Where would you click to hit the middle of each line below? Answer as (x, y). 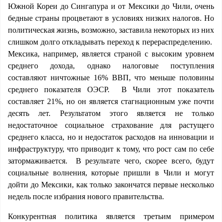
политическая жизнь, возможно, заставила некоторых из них (111, 30)
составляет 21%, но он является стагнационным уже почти (111, 101)
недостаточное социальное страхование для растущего (111, 125)
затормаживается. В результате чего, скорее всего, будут (111, 161)
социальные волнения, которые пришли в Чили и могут (111, 173)
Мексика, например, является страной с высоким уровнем (111, 54)
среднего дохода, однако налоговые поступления (111, 66)
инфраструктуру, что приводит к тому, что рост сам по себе (111, 149)
